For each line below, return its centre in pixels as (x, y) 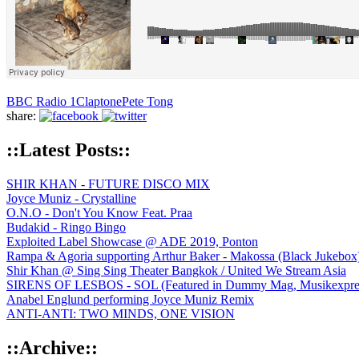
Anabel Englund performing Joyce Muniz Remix (130, 299)
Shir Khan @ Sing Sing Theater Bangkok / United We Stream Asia (176, 270)
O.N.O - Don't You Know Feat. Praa (99, 212)
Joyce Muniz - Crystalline (71, 198)
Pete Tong (147, 101)
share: (23, 115)
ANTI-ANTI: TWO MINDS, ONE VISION (121, 313)
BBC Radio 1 (41, 101)
